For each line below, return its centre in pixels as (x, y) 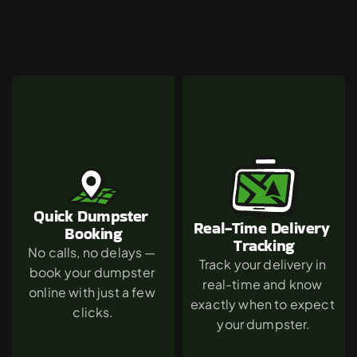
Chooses (248, 48)
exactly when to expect (263, 304)
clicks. (93, 312)
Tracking (264, 245)
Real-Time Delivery (261, 228)
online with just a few (92, 292)
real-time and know (263, 284)
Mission (108, 48)
